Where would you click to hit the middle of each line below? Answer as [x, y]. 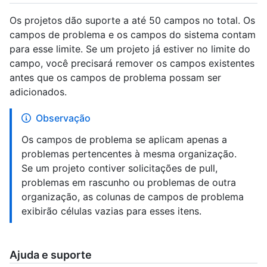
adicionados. [38, 92]
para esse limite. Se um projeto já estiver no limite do [130, 49]
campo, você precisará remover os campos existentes [132, 63]
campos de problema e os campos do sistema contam [133, 35]
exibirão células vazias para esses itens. [111, 211]
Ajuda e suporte [51, 255]
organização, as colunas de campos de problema [133, 197]
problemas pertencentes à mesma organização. [129, 154]
